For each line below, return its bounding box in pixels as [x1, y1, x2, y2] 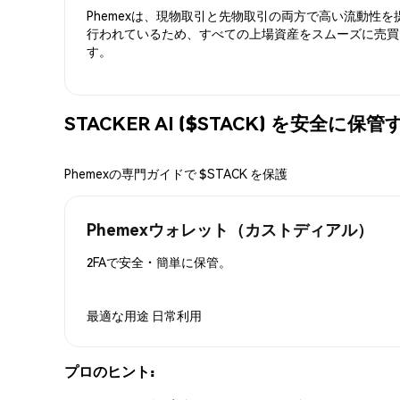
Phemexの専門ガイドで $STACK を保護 [64, 164, 287, 181]
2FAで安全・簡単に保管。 [87, 253, 231, 270]
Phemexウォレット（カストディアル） [87, 218, 373, 239]
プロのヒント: [64, 361, 154, 380]
